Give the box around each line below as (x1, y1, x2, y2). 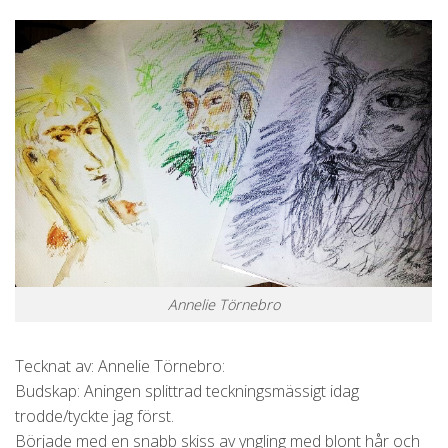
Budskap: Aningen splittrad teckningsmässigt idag (15, 379, 359, 402)
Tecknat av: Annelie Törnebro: (15, 354, 225, 377)
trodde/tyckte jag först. (15, 404, 174, 427)
